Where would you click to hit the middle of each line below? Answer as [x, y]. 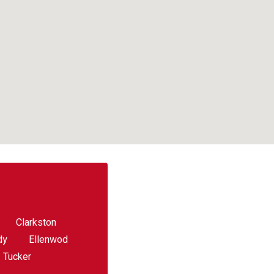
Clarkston [36, 223]
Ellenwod [48, 240]
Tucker [17, 257]
